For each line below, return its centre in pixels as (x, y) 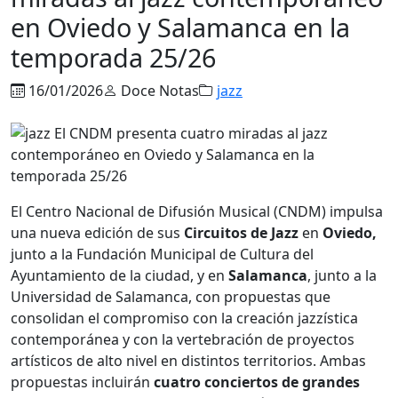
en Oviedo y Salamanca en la (180, 27)
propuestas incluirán (82, 382)
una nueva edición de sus (97, 232)
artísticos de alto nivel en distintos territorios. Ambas (188, 360)
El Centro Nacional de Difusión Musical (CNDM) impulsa (197, 211)
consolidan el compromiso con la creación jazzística (184, 318)
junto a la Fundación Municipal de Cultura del (162, 254)
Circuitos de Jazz (243, 232)
